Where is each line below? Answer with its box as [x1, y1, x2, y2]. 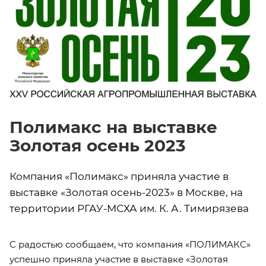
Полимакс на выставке [9, 117, 217, 138]
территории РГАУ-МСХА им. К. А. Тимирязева [9, 202, 249, 215]
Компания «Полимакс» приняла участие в [9, 170, 229, 183]
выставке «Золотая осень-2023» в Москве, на [9, 186, 243, 199]
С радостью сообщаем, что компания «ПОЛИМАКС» [9, 239, 251, 251]
